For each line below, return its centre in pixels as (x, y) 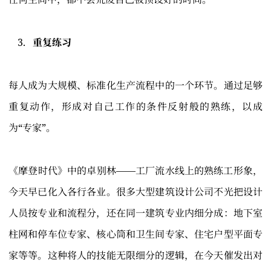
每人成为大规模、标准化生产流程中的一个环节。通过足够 (135, 86)
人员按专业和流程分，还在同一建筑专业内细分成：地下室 (135, 213)
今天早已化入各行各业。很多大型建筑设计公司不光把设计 (135, 192)
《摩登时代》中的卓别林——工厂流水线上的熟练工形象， (135, 171)
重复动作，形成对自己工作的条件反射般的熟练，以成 (135, 107)
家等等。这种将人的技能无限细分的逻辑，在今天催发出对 (135, 256)
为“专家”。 (32, 128)
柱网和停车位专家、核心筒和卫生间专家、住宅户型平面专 (135, 234)
